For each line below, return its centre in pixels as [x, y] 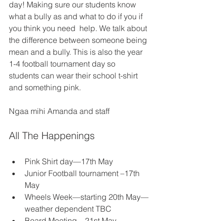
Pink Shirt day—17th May [70, 161]
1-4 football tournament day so [63, 63]
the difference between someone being [79, 40]
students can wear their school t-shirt [74, 75]
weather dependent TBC [69, 208]
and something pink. [48, 87]
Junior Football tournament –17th [83, 173]
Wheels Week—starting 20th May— [87, 197]
